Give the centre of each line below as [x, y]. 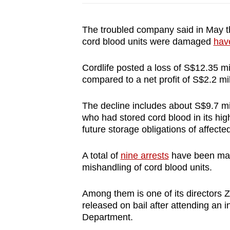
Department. [109, 217]
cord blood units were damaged [148, 42]
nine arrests [145, 156]
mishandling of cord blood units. [148, 168]
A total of [101, 156]
